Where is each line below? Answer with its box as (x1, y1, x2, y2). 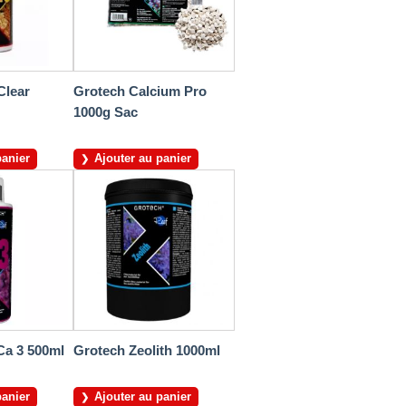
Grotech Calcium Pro (73, 83, 207, 100)
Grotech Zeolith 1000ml (73, 343, 220, 359)
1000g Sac (73, 104, 138, 121)
